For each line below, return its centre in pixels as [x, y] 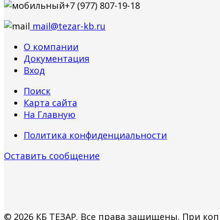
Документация [56, 58]
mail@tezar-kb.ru [68, 26]
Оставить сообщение [52, 155]
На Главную [50, 114]
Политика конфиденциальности [95, 135]
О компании [51, 46]
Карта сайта [50, 102]
